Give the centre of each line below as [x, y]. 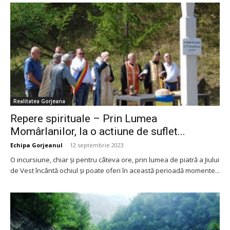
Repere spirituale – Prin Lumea [84, 119]
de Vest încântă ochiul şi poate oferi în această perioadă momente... [115, 171]
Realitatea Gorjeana [39, 101]
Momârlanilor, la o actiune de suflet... [98, 132]
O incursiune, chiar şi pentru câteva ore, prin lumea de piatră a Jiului [115, 160]
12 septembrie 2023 [97, 145]
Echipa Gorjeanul [36, 145]
